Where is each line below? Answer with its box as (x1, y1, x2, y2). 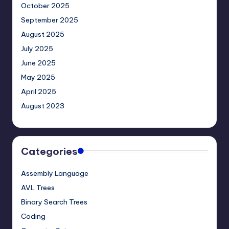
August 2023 (21, 101, 64, 111)
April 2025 (21, 87, 56, 97)
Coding (21, 212, 45, 221)
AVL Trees (21, 183, 55, 193)
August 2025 (21, 30, 64, 39)
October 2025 (21, 1, 70, 11)
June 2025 (21, 58, 56, 68)
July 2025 (21, 44, 53, 54)
